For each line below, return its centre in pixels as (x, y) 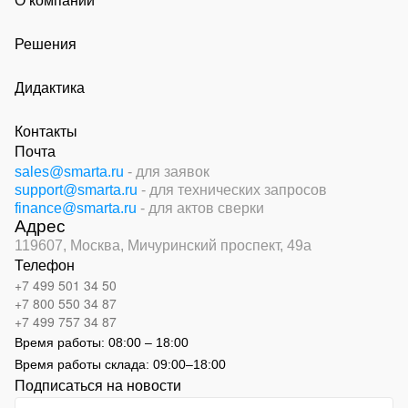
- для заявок (168, 171)
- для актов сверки (202, 208)
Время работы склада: (84, 364)
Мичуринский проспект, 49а (219, 245)
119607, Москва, (71, 245)
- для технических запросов (234, 189)
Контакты (46, 131)
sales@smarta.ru (69, 171)
